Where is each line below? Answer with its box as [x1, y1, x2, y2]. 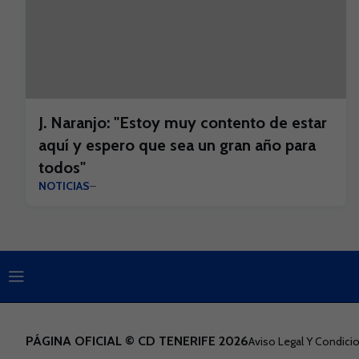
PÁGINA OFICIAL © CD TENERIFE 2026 [26, 333, 248, 349]
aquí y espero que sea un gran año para [38, 135, 316, 155]
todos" [38, 158, 86, 177]
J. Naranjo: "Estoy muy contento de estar [38, 113, 327, 132]
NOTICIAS [38, 179, 90, 193]
